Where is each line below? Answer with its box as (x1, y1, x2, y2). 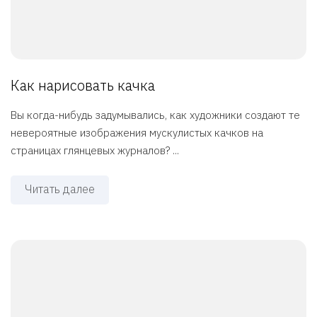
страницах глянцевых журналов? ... (11, 144, 179, 158)
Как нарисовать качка (11, 76, 155, 96)
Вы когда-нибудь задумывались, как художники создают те (11, 108, 300, 122)
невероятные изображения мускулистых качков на (11, 126, 263, 140)
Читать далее (25, 182, 95, 197)
